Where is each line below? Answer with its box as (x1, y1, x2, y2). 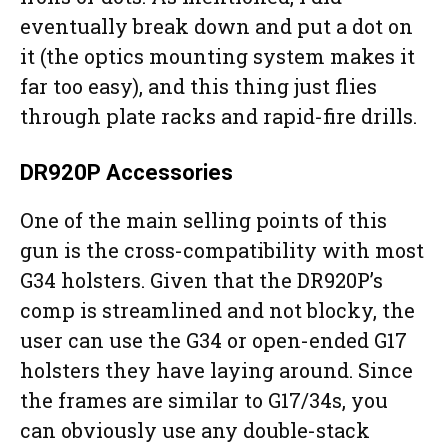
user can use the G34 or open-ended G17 (20, 327, 407, 354)
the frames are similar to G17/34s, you (20, 387, 388, 414)
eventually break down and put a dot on (20, 13, 413, 40)
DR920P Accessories (20, 160, 233, 186)
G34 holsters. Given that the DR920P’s (20, 267, 383, 294)
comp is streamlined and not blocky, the (20, 297, 415, 324)
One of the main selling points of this (20, 207, 387, 234)
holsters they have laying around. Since (20, 357, 413, 384)
